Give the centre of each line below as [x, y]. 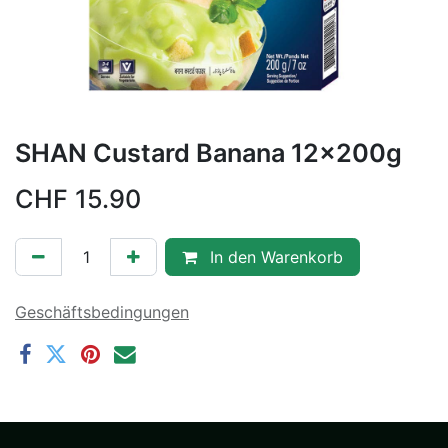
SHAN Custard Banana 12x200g [208, 152]
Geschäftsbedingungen [102, 311]
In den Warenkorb [274, 256]
